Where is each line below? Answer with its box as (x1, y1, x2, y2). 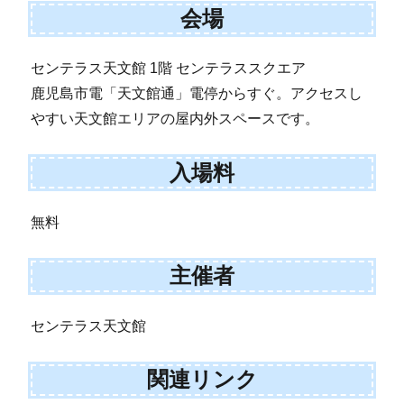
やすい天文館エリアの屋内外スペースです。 (31, 111, 320, 127)
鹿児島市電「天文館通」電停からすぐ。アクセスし (31, 86, 363, 102)
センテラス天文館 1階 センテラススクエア (31, 60, 307, 77)
